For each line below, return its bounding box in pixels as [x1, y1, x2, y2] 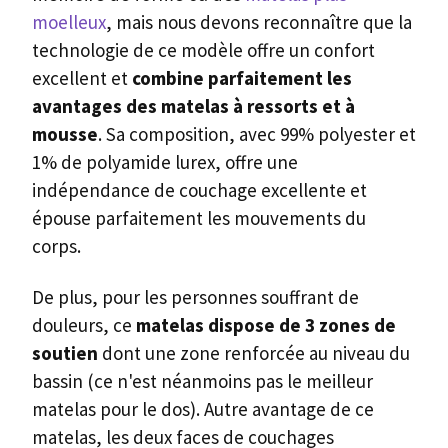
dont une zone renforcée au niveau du [98, 341, 410, 366]
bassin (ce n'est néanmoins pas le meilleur [32, 369, 373, 394]
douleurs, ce [32, 313, 136, 338]
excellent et [32, 66, 132, 91]
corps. [32, 234, 81, 259]
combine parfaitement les [132, 66, 352, 91]
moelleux [32, 10, 106, 35]
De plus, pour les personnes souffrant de [32, 285, 359, 310]
